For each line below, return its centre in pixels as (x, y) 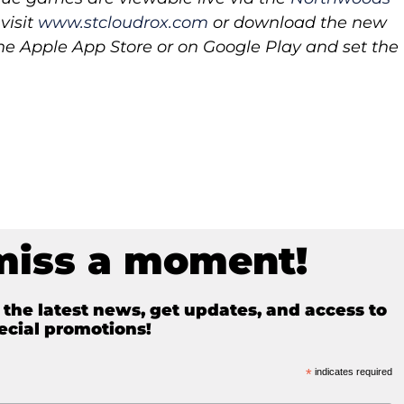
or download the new (298, 23)
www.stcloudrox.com (124, 23)
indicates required (353, 372)
